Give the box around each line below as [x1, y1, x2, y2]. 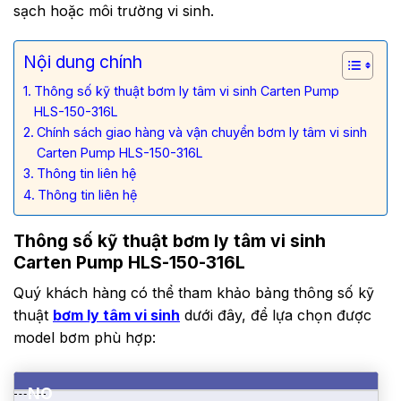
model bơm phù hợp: [13, 328, 156, 346]
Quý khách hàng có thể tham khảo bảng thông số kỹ [13, 284, 374, 302]
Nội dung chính [23, 51, 142, 73]
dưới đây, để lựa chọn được [180, 306, 371, 324]
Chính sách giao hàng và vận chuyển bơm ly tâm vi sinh [36, 124, 367, 141]
